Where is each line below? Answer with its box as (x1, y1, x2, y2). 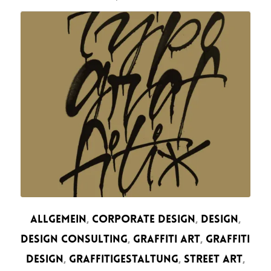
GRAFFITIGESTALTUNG (68, 254, 178, 266)
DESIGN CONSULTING (21, 234, 128, 246)
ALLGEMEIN (30, 214, 87, 226)
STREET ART (183, 254, 243, 266)
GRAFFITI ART (133, 234, 201, 246)
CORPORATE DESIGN (91, 214, 195, 226)
